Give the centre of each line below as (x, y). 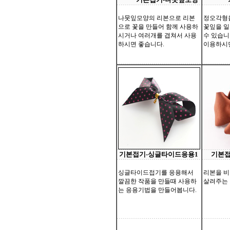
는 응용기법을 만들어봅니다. (157, 190)
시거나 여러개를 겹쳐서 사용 (157, 35)
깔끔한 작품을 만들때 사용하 (157, 181)
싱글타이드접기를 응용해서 (156, 172)
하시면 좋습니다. (141, 44)
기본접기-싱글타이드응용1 (159, 154)
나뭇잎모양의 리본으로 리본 (157, 18)
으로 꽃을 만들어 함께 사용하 (158, 27)
